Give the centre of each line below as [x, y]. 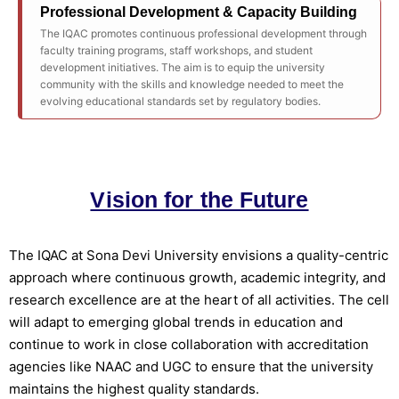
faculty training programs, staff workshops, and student [176, 50]
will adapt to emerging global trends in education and [176, 322]
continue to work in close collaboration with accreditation [189, 344]
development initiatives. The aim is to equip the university [183, 67]
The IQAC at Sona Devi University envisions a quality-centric [199, 255]
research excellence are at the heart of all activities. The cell [199, 300]
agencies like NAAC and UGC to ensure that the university [191, 366]
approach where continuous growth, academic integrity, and [197, 277]
